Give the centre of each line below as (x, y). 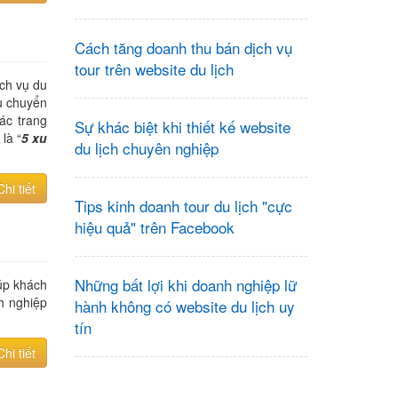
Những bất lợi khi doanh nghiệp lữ (185, 285)
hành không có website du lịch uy (184, 306)
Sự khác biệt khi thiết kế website (182, 127)
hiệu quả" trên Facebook (154, 227)
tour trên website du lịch (154, 69)
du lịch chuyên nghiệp (146, 148)
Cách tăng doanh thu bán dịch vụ (183, 48)
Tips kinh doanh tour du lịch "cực (183, 206)
